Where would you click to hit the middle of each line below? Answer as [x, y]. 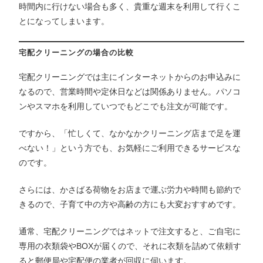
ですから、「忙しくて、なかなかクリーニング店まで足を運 [130, 133]
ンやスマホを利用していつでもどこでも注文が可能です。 [126, 106]
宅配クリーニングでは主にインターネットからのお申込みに [130, 77]
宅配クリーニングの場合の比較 [77, 52]
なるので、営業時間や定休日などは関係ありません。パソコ [130, 91]
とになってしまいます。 [64, 21]
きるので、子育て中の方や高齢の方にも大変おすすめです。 [130, 204]
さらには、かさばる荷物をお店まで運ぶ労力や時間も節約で [130, 189]
